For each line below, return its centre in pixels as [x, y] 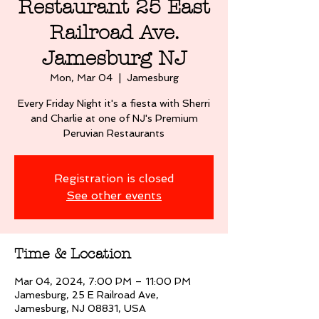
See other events [114, 195]
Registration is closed [114, 178]
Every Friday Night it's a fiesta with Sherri [114, 103]
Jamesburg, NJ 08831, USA [80, 308]
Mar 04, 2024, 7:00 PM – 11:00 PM [103, 281]
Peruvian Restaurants [114, 133]
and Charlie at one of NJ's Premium [114, 118]
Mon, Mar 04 [81, 78]
